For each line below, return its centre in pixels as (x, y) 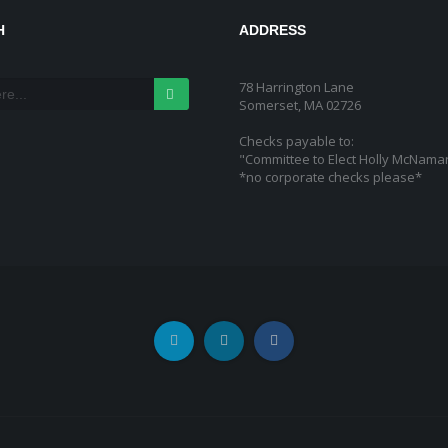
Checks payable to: (296, 141)
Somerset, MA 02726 (300, 105)
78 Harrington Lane (296, 87)
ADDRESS (272, 30)
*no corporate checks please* (330, 177)
